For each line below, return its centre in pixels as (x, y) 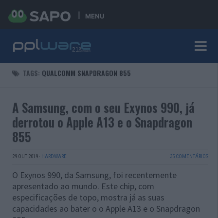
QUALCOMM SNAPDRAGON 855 (86, 73)
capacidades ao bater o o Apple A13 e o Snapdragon (106, 209)
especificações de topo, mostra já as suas (88, 197)
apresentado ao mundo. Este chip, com (83, 186)
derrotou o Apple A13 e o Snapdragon (102, 122)
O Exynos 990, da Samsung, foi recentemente (94, 175)
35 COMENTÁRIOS (189, 156)
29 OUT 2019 (25, 156)
